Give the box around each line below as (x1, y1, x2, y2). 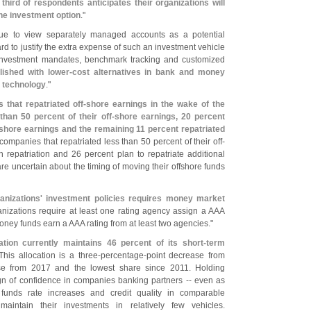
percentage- (100, 251, 146, 260)
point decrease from (146, 251, 226, 260)
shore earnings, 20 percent (114, 112, 226, 121)
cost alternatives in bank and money (72, 67, 226, 77)
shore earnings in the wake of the (86, 99, 225, 109)
